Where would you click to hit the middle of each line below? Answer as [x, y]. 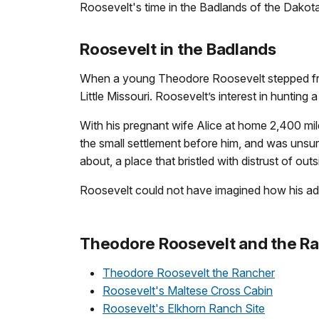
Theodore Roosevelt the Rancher [189, 273]
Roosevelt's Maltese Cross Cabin [188, 291]
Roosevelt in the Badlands [178, 49]
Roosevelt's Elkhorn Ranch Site [184, 309]
